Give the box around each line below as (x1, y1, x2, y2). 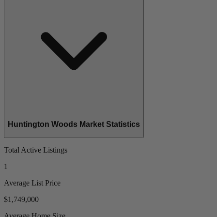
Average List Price (4, 178, 61, 187)
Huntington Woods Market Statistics (8, 120, 140, 129)
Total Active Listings (4, 145, 67, 154)
